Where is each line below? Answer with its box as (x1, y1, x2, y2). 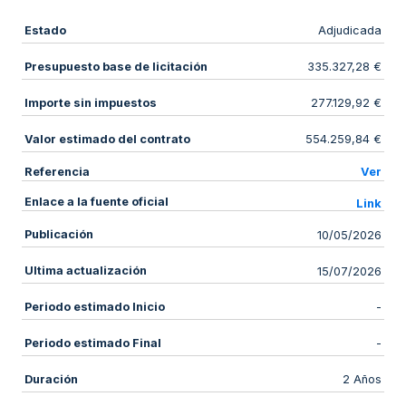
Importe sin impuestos (24, 95, 157, 110)
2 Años (343, 372, 382, 387)
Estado (24, 23, 66, 37)
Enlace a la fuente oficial (24, 194, 169, 208)
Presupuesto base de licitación (24, 59, 208, 73)
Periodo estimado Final (24, 335, 161, 350)
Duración (24, 372, 78, 386)
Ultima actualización (24, 264, 147, 278)
